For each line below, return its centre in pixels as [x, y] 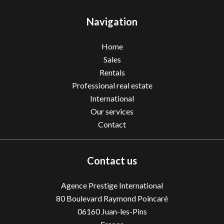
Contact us [112, 160]
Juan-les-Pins [123, 211]
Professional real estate [112, 85]
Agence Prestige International [112, 185]
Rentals [112, 72]
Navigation [112, 21]
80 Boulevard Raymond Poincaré [112, 198]
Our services [112, 111]
